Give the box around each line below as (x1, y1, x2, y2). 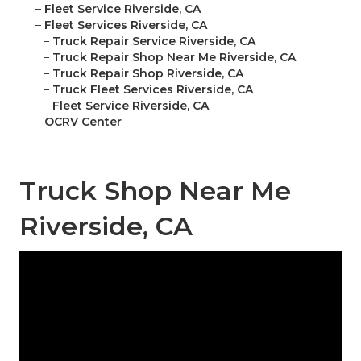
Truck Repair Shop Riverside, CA (52, 66, 243, 81)
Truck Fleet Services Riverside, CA (52, 82, 253, 98)
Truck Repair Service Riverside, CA (52, 34, 255, 49)
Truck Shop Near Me (19, 175, 291, 207)
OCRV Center (44, 114, 122, 130)
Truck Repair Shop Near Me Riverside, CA (52, 50, 296, 65)
